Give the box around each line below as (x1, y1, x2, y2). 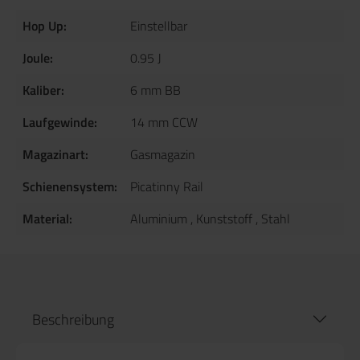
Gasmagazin (130, 144, 195, 164)
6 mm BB (130, 80, 181, 100)
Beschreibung (32, 308, 114, 330)
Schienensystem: (22, 176, 117, 196)
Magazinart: (22, 144, 88, 164)
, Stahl (256, 208, 290, 228)
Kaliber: (22, 80, 64, 100)
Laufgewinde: (22, 112, 97, 132)
